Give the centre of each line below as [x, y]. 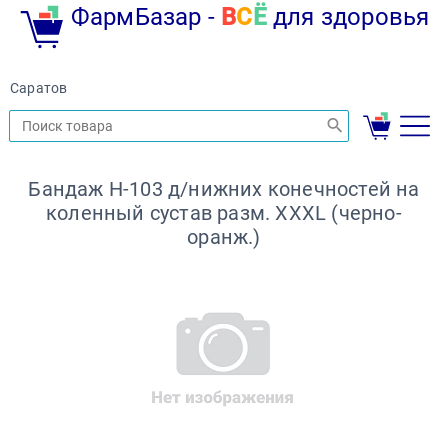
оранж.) [224, 237]
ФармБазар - [146, 17]
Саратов [39, 88]
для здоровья [348, 17]
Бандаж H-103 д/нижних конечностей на [224, 189]
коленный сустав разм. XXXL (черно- [224, 213]
